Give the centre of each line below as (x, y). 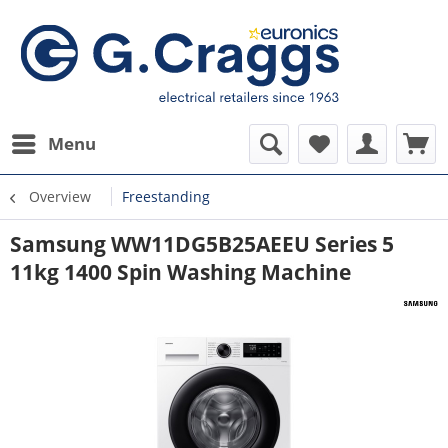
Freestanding (166, 196)
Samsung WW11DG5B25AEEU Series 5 (202, 244)
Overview (60, 196)
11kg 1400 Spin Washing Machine (180, 272)
